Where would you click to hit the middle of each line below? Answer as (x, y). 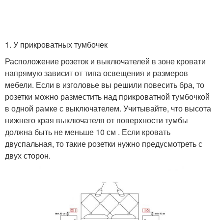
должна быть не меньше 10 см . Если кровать (88, 132)
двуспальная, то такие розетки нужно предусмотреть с (104, 144)
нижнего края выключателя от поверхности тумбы (96, 120)
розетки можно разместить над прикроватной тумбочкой (107, 96)
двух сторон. (28, 155)
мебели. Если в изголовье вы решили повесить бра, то (105, 85)
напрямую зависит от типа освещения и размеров (96, 73)
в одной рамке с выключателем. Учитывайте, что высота (108, 108)
